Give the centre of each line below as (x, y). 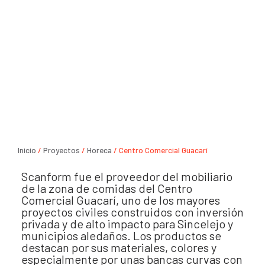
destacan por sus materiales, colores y (119, 247)
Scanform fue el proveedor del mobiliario (127, 176)
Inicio (27, 151)
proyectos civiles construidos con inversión (132, 211)
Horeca (99, 151)
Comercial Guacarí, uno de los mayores (121, 200)
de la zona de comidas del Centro (107, 188)
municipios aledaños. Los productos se (121, 235)
